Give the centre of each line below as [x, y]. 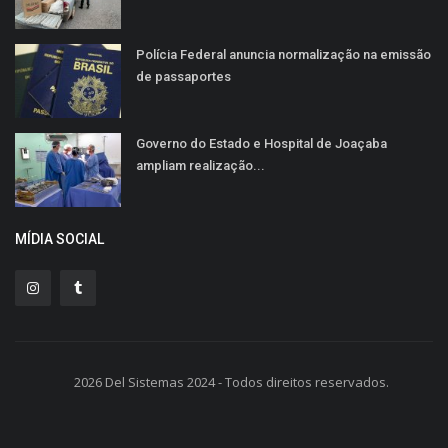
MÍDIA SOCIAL [59, 238]
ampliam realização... [200, 165]
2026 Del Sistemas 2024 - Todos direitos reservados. [231, 381]
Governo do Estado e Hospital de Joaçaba [261, 143]
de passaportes [183, 76]
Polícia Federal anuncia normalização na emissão [283, 54]
